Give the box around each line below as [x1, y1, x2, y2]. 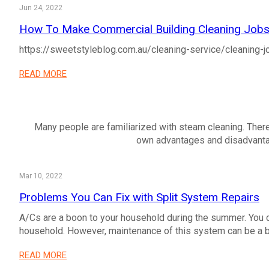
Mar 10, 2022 [19, 172, 62, 180]
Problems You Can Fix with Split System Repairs [19, 190, 259, 204]
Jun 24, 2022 [19, 4, 62, 12]
